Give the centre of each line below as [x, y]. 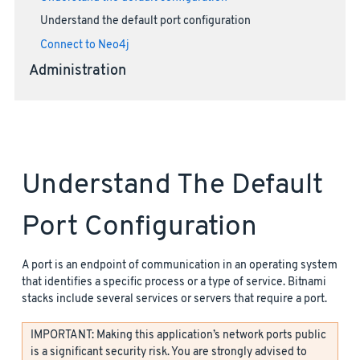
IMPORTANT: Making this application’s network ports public [178, 335]
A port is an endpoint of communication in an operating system [180, 265]
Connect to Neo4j [84, 46]
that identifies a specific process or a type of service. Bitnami [174, 282]
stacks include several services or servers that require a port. [174, 299]
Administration [77, 71]
